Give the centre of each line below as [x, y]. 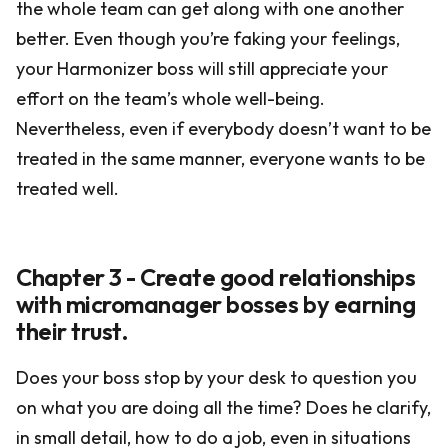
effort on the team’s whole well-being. [170, 98]
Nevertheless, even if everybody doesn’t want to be [223, 128]
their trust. [72, 331]
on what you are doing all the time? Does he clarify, [223, 407]
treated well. [67, 188]
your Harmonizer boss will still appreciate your [202, 68]
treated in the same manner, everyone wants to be [220, 158]
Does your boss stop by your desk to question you [216, 377]
